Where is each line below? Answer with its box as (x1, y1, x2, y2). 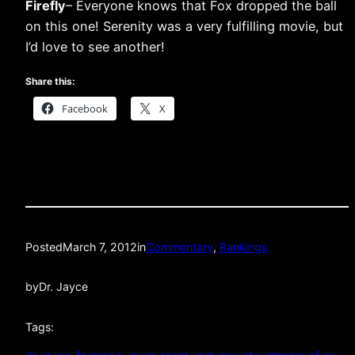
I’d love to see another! (25, 38, 165, 55)
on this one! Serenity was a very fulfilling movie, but (25, 17, 343, 34)
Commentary (146, 239, 213, 254)
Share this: (25, 74, 75, 87)
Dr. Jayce (39, 280, 88, 294)
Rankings (219, 239, 267, 254)
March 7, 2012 (63, 239, 137, 254)
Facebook (62, 101, 108, 116)
